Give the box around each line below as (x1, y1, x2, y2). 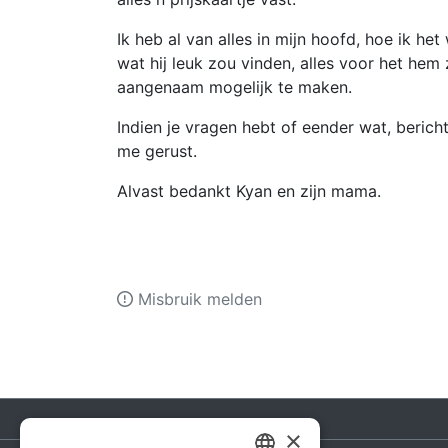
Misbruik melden (133, 289, 262, 309)
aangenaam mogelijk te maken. (117, 77, 357, 97)
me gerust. (117, 141, 202, 161)
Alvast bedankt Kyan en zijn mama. (117, 181, 386, 201)
